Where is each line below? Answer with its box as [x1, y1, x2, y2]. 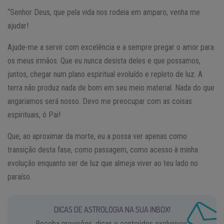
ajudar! [7, 20, 28, 30]
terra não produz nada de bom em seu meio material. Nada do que [7, 82, 214, 92]
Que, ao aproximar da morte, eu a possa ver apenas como [7, 131, 187, 141]
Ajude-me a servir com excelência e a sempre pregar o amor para [7, 42, 214, 52]
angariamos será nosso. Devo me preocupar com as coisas [7, 96, 192, 106]
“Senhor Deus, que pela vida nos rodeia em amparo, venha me [7, 7, 200, 17]
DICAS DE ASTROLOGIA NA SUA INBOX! [53, 204, 170, 214]
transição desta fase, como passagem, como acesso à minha [7, 144, 198, 154]
